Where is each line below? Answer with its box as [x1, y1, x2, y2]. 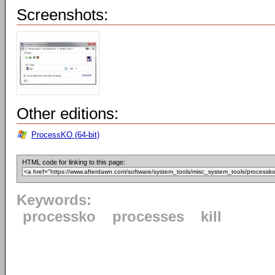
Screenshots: [17, 6, 108, 25]
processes [112, 209, 184, 225]
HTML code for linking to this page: [22, 158, 125, 166]
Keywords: [17, 192, 91, 209]
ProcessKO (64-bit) [31, 130, 99, 140]
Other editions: [17, 104, 118, 123]
